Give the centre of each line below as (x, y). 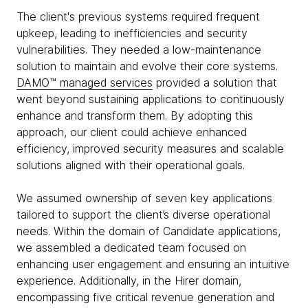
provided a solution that (215, 82)
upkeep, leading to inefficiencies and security (132, 33)
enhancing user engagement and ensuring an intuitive (153, 264)
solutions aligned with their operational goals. (131, 165)
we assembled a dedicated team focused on (131, 247)
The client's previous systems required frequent (138, 16)
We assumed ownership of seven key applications (144, 198)
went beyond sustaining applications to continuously (151, 99)
